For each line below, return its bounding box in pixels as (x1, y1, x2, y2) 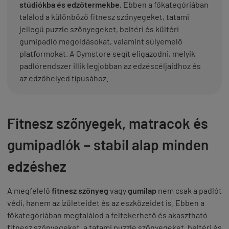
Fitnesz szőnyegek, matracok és (7, 114, 208, 132)
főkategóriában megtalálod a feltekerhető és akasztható (7, 210, 208, 220)
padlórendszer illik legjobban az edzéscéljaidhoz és (19, 61, 201, 71)
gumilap (128, 186, 156, 195)
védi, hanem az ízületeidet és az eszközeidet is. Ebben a (7, 198, 204, 208)
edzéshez (7, 157, 66, 175)
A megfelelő (7, 186, 52, 195)
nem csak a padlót (156, 186, 222, 195)
